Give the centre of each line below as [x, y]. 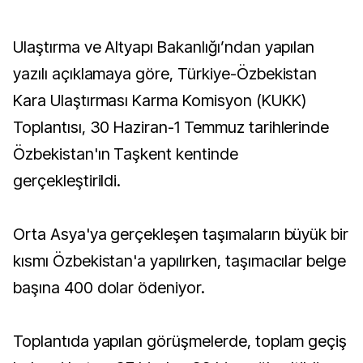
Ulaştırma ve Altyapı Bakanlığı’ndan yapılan [18, 47]
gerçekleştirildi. [67, 181]
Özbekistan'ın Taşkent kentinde [126, 154]
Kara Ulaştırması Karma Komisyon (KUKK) [160, 100]
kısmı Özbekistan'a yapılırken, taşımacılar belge [180, 261]
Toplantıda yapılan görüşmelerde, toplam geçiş [180, 341]
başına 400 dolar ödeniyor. [109, 288]
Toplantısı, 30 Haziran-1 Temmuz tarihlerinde [171, 127]
